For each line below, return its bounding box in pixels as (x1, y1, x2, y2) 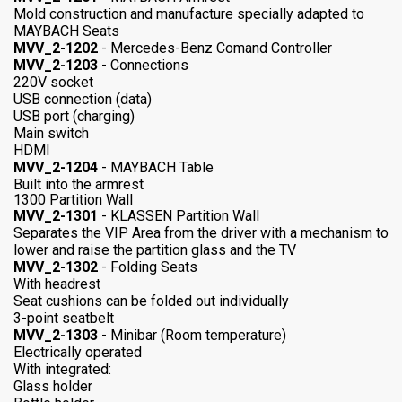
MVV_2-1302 (13, 258, 98, 276)
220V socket (13, 74, 93, 92)
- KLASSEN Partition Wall (98, 207, 259, 225)
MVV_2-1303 (13, 327, 98, 345)
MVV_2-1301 (13, 207, 98, 225)
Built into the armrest (13, 176, 144, 194)
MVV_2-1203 (13, 57, 98, 74)
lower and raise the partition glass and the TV (13, 241, 296, 259)
